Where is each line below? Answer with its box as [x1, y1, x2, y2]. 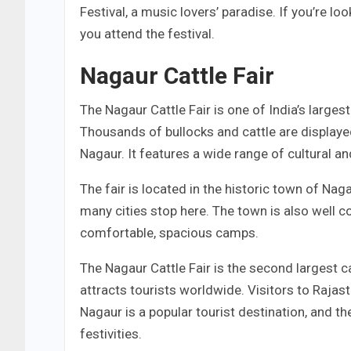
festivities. [80, 326, 142, 342]
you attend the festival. [80, 26, 215, 42]
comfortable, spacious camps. [80, 225, 259, 241]
